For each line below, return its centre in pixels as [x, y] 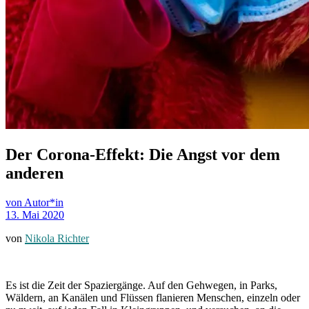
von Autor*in [34, 202]
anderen [34, 173]
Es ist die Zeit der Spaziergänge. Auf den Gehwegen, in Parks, [141, 285]
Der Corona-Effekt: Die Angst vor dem [143, 154]
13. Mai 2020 [35, 215]
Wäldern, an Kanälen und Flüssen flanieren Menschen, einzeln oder [153, 297]
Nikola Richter [57, 238]
